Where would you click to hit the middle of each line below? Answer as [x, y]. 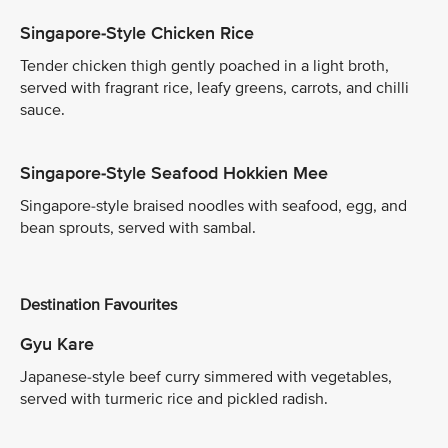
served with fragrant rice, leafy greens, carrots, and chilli [214, 87]
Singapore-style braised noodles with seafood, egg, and [213, 205]
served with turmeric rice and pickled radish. [174, 398]
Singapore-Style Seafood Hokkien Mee [174, 172]
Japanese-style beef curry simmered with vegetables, [206, 376]
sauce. [42, 109]
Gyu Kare [57, 343]
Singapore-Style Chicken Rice [137, 32]
